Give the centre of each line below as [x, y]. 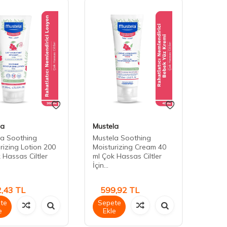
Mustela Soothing [122, 138]
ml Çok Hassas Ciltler [127, 156]
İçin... [101, 165]
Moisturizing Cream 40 [129, 147]
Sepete [109, 203]
